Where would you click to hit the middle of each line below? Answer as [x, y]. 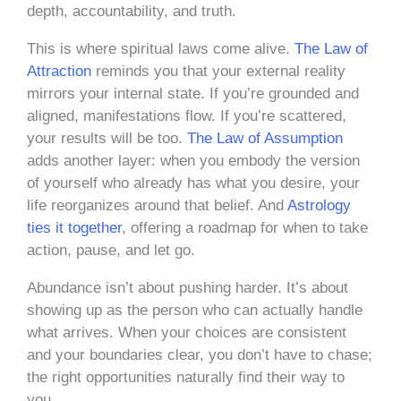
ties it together [74, 227]
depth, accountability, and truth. [134, 11]
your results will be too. [107, 138]
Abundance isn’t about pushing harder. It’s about [188, 287]
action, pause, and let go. [111, 250]
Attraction [59, 71]
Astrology [317, 205]
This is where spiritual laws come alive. [161, 48]
